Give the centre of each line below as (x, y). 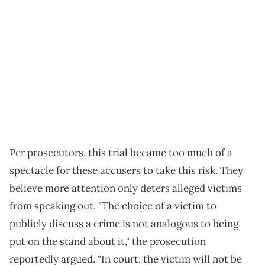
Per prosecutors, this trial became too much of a (121, 153)
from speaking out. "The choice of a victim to (113, 206)
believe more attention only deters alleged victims (126, 188)
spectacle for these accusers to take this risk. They (126, 171)
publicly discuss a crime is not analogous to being (124, 224)
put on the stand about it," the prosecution (108, 242)
